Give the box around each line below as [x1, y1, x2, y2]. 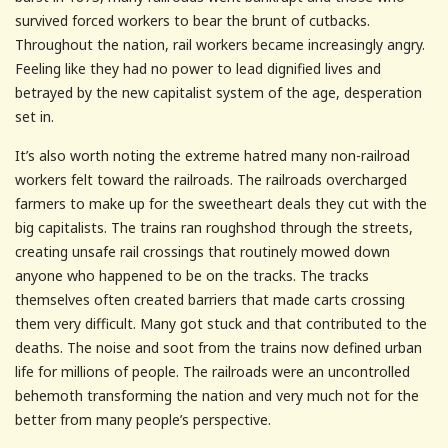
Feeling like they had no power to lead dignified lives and [15, 58, 381, 78]
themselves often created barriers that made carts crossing [15, 289, 405, 309]
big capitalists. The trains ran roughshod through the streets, [15, 217, 413, 237]
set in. [15, 106, 54, 126]
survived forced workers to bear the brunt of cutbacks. [15, 10, 370, 30]
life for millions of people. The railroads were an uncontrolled [15, 361, 410, 381]
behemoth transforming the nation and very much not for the [15, 385, 419, 405]
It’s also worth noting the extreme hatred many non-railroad [15, 145, 410, 165]
